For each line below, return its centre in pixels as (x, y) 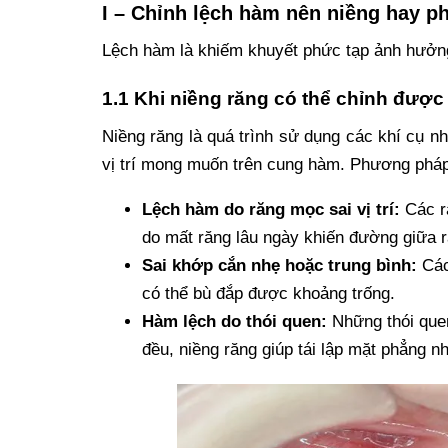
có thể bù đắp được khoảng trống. (268, 293)
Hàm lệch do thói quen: (237, 321)
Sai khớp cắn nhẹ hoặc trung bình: (279, 265)
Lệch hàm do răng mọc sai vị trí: (271, 209)
